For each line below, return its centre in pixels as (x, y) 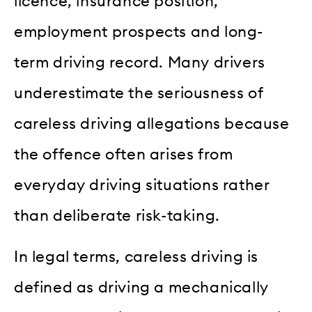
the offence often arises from (124, 155)
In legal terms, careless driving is (136, 257)
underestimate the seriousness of (139, 94)
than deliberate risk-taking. (117, 216)
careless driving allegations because (152, 124)
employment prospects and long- (139, 32)
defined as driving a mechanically (141, 287)
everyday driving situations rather (142, 186)
